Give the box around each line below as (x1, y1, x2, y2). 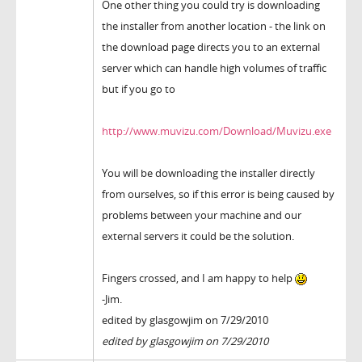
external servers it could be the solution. (102, 229, 294, 244)
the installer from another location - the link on (102, 19, 326, 34)
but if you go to (102, 82, 175, 97)
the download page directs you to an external (102, 40, 320, 55)
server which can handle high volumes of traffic (102, 61, 326, 76)
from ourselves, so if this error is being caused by (102, 187, 335, 202)
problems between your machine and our (102, 208, 301, 223)
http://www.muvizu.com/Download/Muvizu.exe (102, 124, 331, 139)
